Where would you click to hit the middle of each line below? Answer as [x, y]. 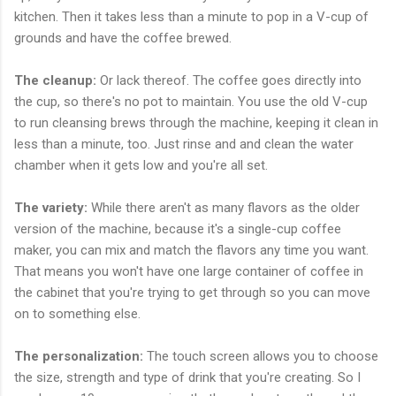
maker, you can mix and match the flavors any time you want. [191, 250]
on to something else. [77, 313]
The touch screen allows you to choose [261, 356]
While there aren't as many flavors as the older [224, 207]
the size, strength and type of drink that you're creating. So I [187, 377]
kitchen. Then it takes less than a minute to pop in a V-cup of [191, 16]
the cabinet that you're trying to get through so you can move [192, 292]
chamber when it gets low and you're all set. [141, 165]
